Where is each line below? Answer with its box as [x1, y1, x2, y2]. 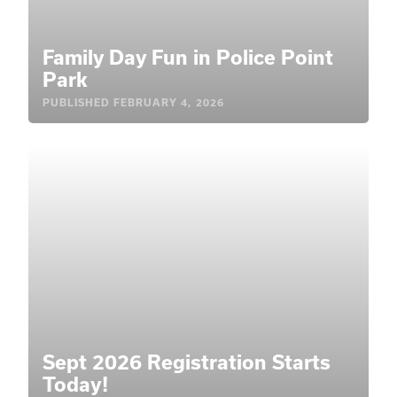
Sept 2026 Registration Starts [43, 350, 331, 373]
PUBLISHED [43, 97, 110, 108]
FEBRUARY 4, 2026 [113, 97, 224, 108]
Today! [43, 372, 108, 395]
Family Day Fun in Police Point [43, 45, 333, 68]
